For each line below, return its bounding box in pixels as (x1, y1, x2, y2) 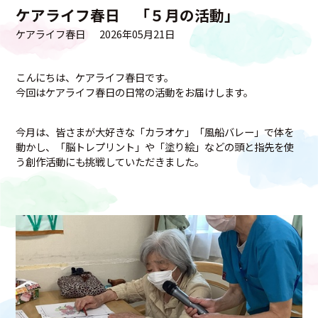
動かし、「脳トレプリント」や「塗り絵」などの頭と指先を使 (16, 139, 295, 154)
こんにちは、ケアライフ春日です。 (16, 70, 175, 84)
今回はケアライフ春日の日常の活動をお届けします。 (16, 84, 254, 99)
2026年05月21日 (99, 26, 175, 41)
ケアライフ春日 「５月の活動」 (16, 4, 240, 26)
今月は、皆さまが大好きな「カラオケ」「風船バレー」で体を (16, 124, 295, 139)
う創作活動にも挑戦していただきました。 (16, 154, 205, 169)
